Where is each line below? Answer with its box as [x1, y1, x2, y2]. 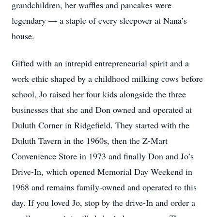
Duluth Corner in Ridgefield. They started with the [12, 119, 189, 131]
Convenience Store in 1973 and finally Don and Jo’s [12, 150, 194, 162]
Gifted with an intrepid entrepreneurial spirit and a [12, 57, 189, 69]
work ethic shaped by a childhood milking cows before [12, 73, 203, 84]
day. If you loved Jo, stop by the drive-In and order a [12, 197, 195, 208]
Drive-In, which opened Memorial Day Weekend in [12, 166, 192, 177]
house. [12, 30, 34, 42]
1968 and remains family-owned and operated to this [12, 181, 197, 193]
